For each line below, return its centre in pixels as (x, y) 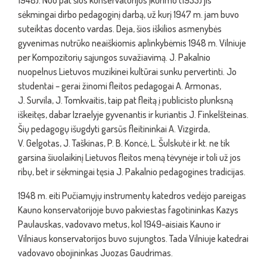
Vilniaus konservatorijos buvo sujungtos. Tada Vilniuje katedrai (133, 238)
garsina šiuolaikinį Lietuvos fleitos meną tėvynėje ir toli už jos (129, 157)
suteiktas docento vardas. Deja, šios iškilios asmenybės (120, 29)
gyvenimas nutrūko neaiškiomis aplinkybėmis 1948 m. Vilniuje (132, 43)
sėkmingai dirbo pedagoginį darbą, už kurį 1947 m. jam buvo (128, 14)
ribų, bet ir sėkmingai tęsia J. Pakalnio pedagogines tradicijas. (132, 172)
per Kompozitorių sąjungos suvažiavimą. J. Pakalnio (114, 57)
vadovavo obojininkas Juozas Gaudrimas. (95, 253)
